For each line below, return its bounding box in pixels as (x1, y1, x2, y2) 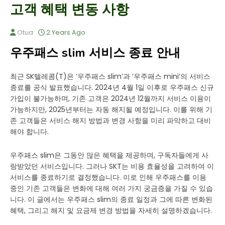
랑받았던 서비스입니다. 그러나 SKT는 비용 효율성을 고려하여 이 (10, 161, 214, 171)
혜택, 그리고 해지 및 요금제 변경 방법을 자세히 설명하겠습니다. (10, 205, 212, 215)
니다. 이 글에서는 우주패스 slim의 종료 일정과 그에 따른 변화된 (10, 194, 212, 204)
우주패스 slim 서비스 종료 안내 (10, 45, 180, 61)
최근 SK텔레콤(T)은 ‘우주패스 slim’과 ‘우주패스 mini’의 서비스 (10, 71, 210, 81)
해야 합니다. (10, 127, 49, 137)
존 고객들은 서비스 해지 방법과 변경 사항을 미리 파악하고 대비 (10, 116, 211, 126)
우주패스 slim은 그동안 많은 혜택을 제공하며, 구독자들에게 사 (10, 150, 208, 160)
